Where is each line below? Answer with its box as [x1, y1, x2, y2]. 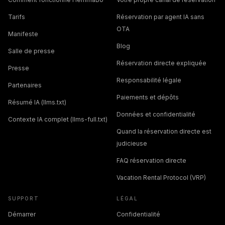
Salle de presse [8, 47, 55, 55]
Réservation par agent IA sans [117, 13, 204, 21]
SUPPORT [8, 195, 39, 201]
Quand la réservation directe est [117, 127, 211, 135]
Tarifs [8, 13, 25, 21]
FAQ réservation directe [117, 156, 186, 164]
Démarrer [8, 210, 36, 218]
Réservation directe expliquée [117, 59, 206, 67]
